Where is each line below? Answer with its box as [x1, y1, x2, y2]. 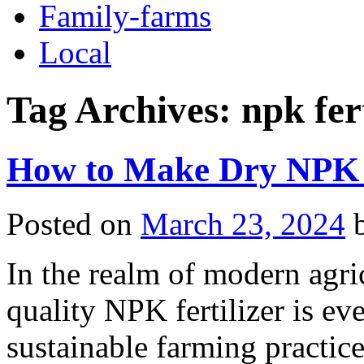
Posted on [6, 206, 132, 241]
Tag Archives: [6, 89, 241, 132]
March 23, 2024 [141, 206, 345, 241]
